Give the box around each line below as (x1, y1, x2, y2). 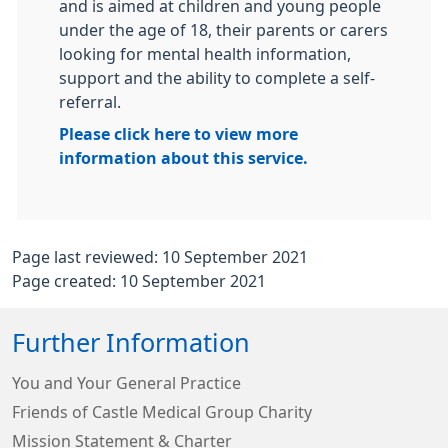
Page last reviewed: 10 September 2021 (12, 249, 308, 265)
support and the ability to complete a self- (59, 70, 375, 86)
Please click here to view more (59, 126, 298, 142)
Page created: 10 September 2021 (12, 273, 266, 289)
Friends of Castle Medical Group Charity (12, 404, 312, 420)
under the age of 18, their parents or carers (59, 22, 388, 38)
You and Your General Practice (12, 375, 241, 391)
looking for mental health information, (59, 46, 351, 62)
